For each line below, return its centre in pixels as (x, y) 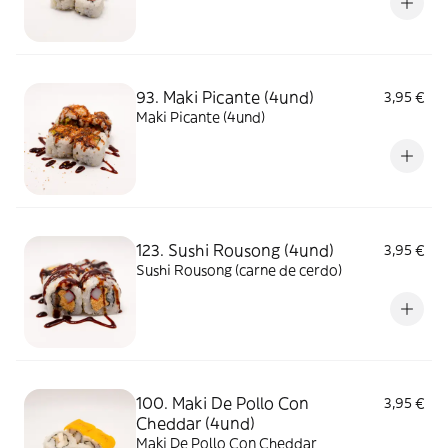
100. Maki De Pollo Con (222, 403)
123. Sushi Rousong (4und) (235, 250)
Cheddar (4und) (195, 423)
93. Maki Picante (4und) (225, 97)
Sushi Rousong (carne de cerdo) (239, 270)
